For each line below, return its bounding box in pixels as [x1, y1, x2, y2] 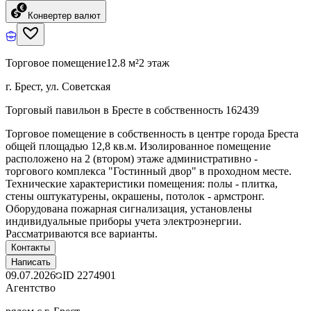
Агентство [6, 281, 56, 294]
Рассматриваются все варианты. [6, 227, 158, 239]
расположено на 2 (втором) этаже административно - [6, 152, 258, 165]
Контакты [11, 242, 50, 253]
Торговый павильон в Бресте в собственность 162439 [6, 103, 259, 116]
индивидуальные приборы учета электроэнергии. [6, 215, 242, 227]
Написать [11, 256, 51, 267]
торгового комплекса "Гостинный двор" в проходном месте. [6, 165, 292, 177]
